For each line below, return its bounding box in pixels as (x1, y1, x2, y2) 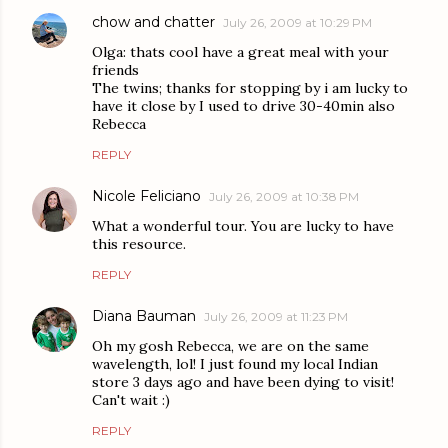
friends (92, 61, 139, 80)
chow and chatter (92, 13, 215, 32)
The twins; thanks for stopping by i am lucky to (92, 79, 408, 98)
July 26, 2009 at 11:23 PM (204, 309, 348, 325)
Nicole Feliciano (92, 187, 201, 206)
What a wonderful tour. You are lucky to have (92, 217, 394, 236)
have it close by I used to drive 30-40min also (92, 97, 395, 116)
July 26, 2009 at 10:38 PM (209, 189, 359, 205)
